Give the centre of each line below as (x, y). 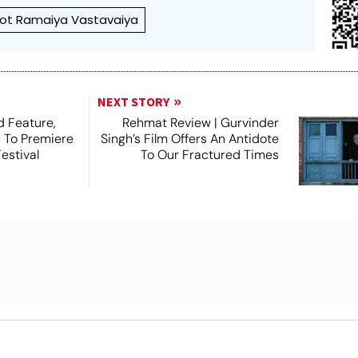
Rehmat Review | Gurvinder (200, 122)
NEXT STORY (133, 102)
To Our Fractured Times (209, 154)
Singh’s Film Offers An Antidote (189, 138)
